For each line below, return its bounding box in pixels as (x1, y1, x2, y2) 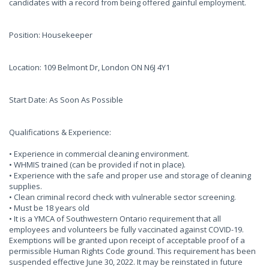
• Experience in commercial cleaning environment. (9, 148, 189, 159)
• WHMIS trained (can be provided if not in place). (9, 159, 186, 170)
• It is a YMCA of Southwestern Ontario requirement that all (9, 213, 221, 224)
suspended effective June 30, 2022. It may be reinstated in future (9, 256, 243, 267)
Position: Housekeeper (9, 29, 92, 40)
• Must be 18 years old (9, 202, 89, 213)
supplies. (9, 181, 42, 192)
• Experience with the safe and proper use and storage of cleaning (9, 170, 251, 181)
